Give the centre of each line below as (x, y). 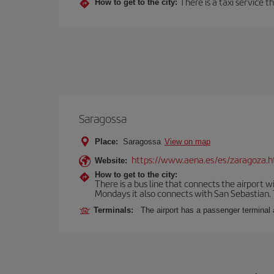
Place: (106, 142)
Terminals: (116, 210)
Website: (111, 161)
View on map (187, 142)
